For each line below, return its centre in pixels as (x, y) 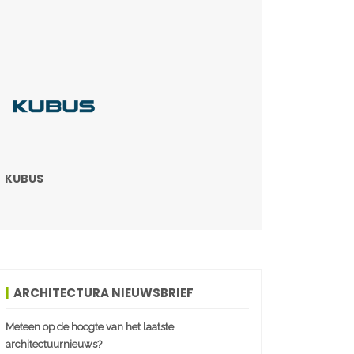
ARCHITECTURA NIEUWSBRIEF (104, 293)
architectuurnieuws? (54, 345)
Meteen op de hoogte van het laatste (90, 327)
